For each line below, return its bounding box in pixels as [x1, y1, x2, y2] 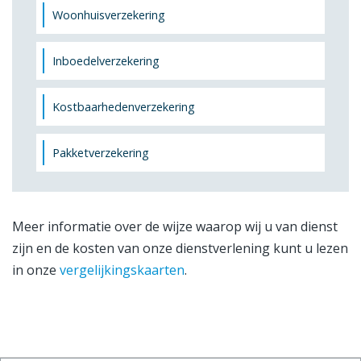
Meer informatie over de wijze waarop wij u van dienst [12, 217, 338, 235]
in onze [12, 260, 60, 279]
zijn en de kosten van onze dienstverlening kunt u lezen [12, 239, 348, 257]
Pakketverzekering [52, 144, 149, 160]
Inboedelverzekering [52, 52, 160, 68]
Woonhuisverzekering [52, 6, 165, 23]
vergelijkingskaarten [60, 260, 185, 279]
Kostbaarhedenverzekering [52, 98, 195, 114]
